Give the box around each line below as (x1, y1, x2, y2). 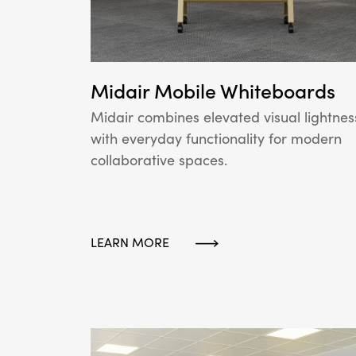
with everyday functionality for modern (91, 129, 342, 148)
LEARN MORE (91, 234, 169, 250)
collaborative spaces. (91, 150, 227, 169)
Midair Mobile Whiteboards (91, 78, 335, 104)
